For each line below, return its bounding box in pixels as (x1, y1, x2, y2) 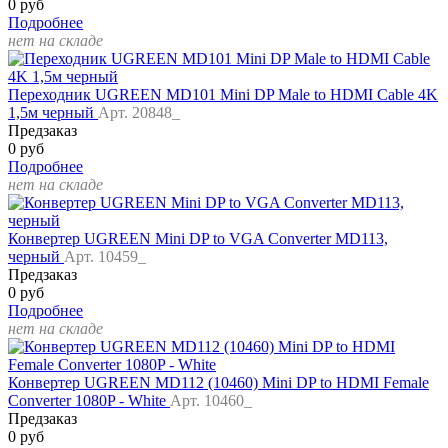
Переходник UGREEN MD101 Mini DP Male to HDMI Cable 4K (8, 86, 438, 104)
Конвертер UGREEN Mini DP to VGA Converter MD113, (8, 230, 388, 248)
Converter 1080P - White (8, 392, 170, 410)
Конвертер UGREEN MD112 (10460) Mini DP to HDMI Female (8, 374, 429, 392)
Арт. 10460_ (170, 392, 252, 410)
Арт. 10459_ (64, 248, 146, 266)
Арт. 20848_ (98, 104, 180, 122)
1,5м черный (8, 104, 98, 122)
